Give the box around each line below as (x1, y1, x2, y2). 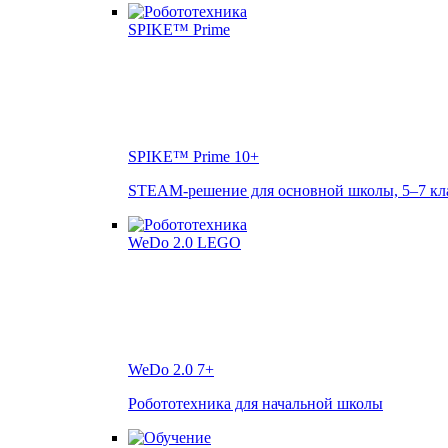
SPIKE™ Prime (128, 148, 234, 166)
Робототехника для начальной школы (128, 395, 383, 413)
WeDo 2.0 (128, 361, 197, 379)
